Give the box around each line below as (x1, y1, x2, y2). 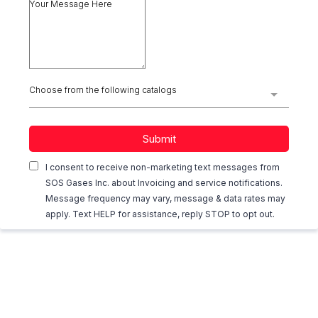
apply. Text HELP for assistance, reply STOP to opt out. (45, 209, 275, 219)
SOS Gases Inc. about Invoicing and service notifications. (45, 177, 283, 188)
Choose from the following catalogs (29, 84, 177, 95)
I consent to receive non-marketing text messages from (45, 162, 280, 172)
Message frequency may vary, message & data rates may (45, 193, 285, 204)
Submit (142, 132, 176, 146)
